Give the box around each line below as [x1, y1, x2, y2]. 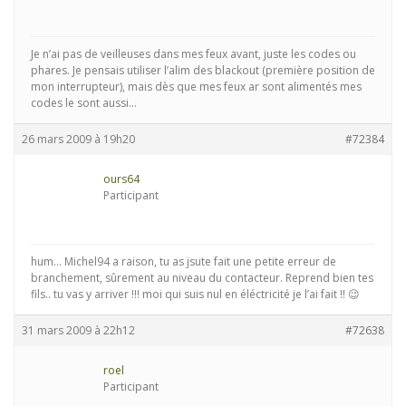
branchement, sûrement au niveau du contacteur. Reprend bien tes [31, 270, 373, 286]
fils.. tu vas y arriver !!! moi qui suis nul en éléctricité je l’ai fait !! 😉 [31, 286, 360, 303]
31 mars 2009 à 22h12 [22, 323, 135, 339]
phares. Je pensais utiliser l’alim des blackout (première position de [31, 63, 375, 79]
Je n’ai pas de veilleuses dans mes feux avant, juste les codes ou [31, 46, 356, 63]
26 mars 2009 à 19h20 [22, 131, 135, 148]
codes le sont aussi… [31, 95, 137, 111]
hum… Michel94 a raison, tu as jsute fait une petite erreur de [31, 254, 336, 270]
